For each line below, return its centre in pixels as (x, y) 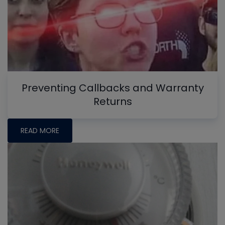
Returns (113, 101)
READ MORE (40, 130)
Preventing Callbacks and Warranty (113, 88)
